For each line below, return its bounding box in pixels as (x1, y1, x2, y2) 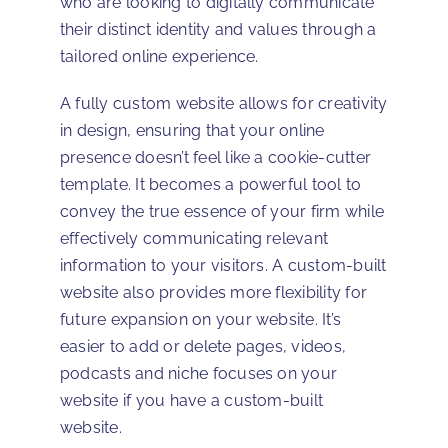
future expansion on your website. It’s (60, 309, 342, 329)
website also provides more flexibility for (60, 282, 368, 302)
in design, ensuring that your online (60, 120, 325, 140)
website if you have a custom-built (60, 390, 324, 410)
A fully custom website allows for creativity (60, 93, 388, 113)
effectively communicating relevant (60, 228, 329, 248)
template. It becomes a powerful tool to (60, 174, 362, 194)
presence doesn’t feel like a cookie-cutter (60, 147, 372, 167)
